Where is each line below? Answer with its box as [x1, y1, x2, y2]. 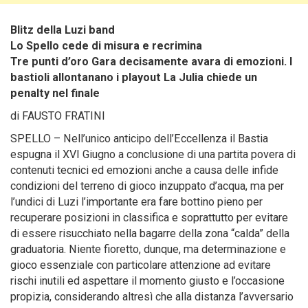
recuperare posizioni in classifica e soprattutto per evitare [10, 211, 288, 224]
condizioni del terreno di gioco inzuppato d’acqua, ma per [10, 179, 284, 192]
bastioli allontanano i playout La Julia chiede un [10, 71, 257, 84]
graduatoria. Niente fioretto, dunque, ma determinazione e [10, 243, 286, 256]
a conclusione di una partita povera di [115, 148, 296, 161]
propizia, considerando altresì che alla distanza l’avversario [10, 290, 294, 303]
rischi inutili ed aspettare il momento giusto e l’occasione [10, 274, 285, 287]
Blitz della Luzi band [10, 23, 115, 36]
